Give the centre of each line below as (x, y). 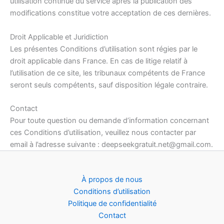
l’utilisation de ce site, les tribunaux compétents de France (107, 73)
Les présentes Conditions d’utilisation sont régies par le (104, 49)
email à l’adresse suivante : (56, 145)
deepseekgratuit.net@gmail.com (156, 145)
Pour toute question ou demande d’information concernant (109, 121)
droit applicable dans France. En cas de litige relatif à (99, 61)
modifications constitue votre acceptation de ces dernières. (110, 13)
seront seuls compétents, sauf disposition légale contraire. (109, 85)
